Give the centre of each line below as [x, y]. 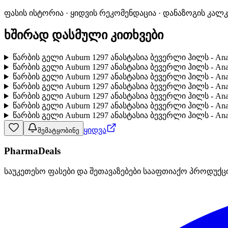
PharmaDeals [32, 151]
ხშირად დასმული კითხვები [84, 35]
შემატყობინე [59, 131]
